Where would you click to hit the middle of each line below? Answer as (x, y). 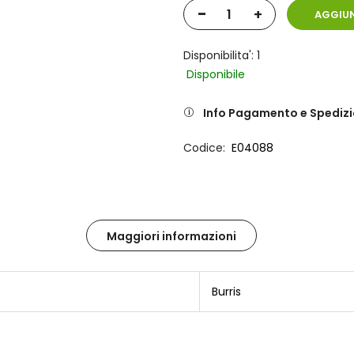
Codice (203, 147)
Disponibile (215, 74)
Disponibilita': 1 (221, 55)
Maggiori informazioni (171, 236)
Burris (226, 291)
